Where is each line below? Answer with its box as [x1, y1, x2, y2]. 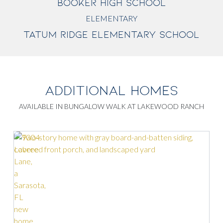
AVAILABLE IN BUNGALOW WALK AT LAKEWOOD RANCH [19, 102, 204, 111]
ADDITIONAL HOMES [45, 83, 178, 99]
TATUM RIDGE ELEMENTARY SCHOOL [23, 29, 200, 40]
